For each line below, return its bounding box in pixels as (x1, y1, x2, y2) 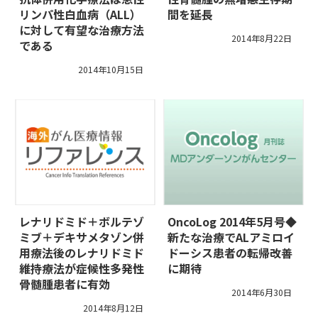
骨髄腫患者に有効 (19, 275, 110, 293)
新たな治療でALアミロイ (168, 229, 295, 246)
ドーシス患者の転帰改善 (168, 244, 292, 262)
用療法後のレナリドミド (19, 244, 144, 262)
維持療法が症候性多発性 (19, 260, 144, 278)
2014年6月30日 (231, 286, 292, 299)
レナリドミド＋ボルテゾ (19, 213, 144, 231)
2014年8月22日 (231, 31, 292, 44)
